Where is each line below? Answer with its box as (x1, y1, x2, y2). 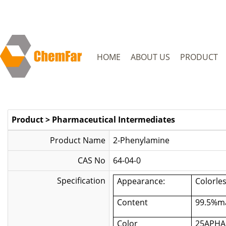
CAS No (78, 155, 105, 166)
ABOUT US (131, 51, 170, 63)
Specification (57, 175, 105, 186)
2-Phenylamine (113, 135, 169, 146)
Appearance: (117, 176, 165, 187)
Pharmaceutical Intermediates (52, 114, 175, 125)
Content (117, 197, 148, 208)
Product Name (50, 135, 105, 146)
